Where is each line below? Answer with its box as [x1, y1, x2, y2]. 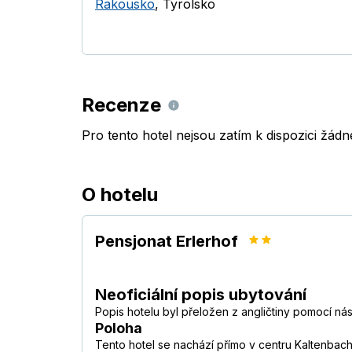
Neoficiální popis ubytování [95, 285, 306, 305]
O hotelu [82, 183, 158, 207]
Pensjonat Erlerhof [95, 232, 238, 251]
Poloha [95, 320, 142, 337]
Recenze [82, 93, 161, 117]
